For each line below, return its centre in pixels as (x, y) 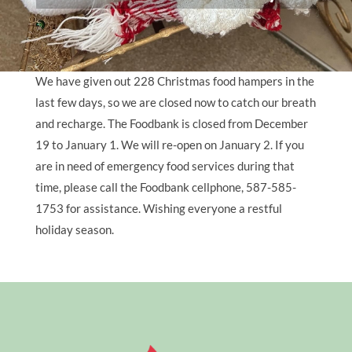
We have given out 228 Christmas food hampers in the (174, 81)
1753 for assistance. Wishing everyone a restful (158, 208)
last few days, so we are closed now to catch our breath (175, 102)
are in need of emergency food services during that (165, 165)
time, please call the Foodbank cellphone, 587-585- (165, 187)
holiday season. (74, 229)
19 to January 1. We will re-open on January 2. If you (169, 144)
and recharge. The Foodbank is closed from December (171, 123)
